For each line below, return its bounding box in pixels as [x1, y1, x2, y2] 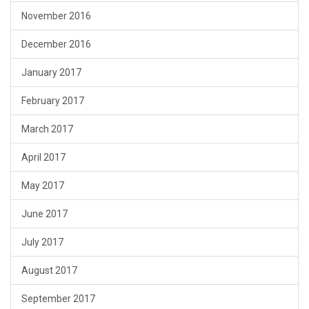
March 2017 [21, 123, 73, 135]
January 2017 [21, 67, 81, 79]
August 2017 [21, 265, 77, 277]
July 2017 [21, 237, 63, 248]
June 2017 [21, 208, 68, 220]
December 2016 [21, 39, 91, 50]
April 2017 [21, 152, 66, 163]
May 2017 [21, 180, 64, 192]
